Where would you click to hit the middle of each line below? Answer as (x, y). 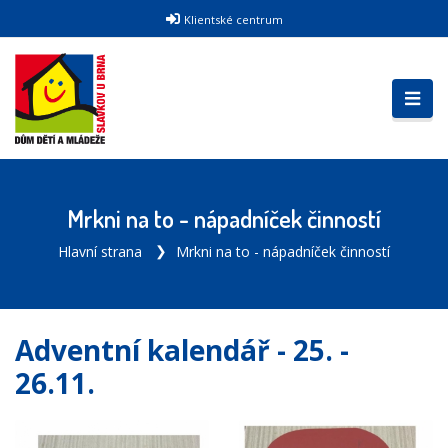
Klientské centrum (233, 20)
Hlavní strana (100, 252)
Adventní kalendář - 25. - (182, 349)
